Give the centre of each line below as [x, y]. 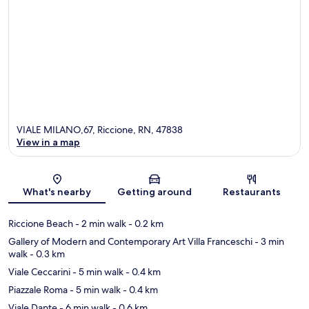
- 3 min [268, 241]
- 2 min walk [100, 223]
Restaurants [252, 191]
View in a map [48, 142]
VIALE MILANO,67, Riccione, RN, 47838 [100, 129]
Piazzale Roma [38, 289]
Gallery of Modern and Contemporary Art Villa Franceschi [130, 241]
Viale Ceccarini [39, 271]
